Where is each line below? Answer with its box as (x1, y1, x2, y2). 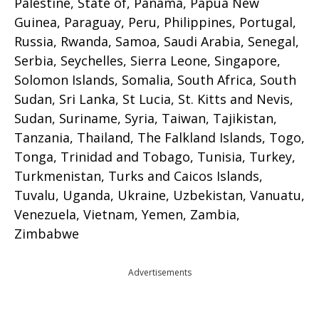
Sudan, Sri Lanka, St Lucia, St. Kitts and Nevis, (14, 90, 293, 108)
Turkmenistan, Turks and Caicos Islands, (14, 167, 263, 184)
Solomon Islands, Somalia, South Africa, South (14, 71, 296, 88)
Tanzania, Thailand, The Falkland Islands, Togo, (14, 129, 305, 146)
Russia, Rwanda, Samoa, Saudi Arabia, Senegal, (14, 33, 299, 50)
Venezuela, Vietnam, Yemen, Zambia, (14, 206, 240, 223)
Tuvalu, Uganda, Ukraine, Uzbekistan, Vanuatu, (14, 187, 305, 204)
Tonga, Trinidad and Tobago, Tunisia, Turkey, (14, 148, 296, 165)
